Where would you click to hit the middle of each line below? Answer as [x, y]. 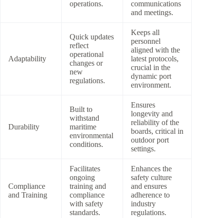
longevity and [152, 113]
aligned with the [155, 50]
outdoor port [150, 140]
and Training [28, 195]
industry [143, 203]
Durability [24, 127]
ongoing [82, 177]
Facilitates [85, 168]
